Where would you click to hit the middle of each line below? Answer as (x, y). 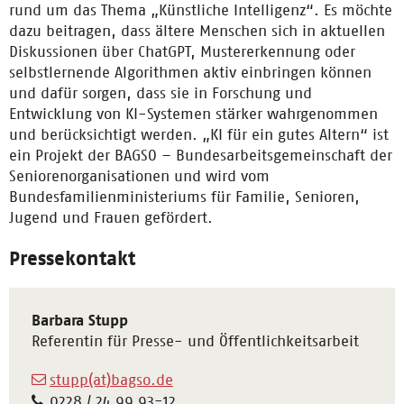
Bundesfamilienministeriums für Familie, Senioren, (184, 197)
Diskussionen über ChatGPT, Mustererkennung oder (182, 51)
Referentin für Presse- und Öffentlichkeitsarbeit (195, 341)
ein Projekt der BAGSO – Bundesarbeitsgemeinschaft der (201, 155)
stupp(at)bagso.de (111, 380)
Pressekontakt (72, 258)
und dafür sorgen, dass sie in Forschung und (161, 93)
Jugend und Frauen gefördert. (111, 217)
